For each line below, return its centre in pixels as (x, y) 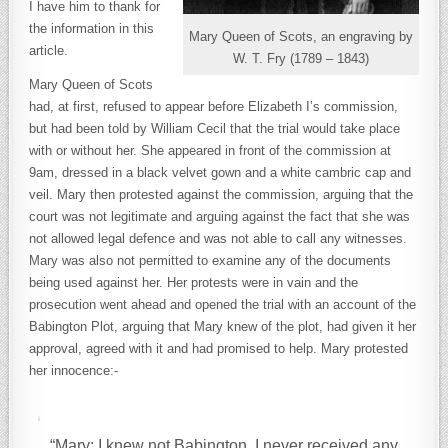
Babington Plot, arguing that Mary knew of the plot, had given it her (223, 326)
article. (49, 50)
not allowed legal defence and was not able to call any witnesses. (218, 238)
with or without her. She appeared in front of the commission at (210, 150)
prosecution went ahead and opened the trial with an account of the (223, 304)
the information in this (92, 28)
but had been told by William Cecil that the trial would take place (215, 128)
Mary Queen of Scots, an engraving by (300, 36)
